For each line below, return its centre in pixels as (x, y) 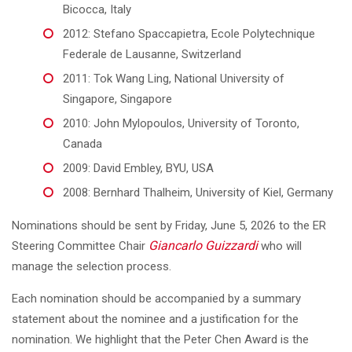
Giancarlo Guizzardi (203, 246)
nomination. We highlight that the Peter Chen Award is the (160, 339)
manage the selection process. (92, 266)
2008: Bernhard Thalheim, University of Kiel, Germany (198, 192)
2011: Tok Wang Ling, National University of (174, 79)
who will (280, 246)
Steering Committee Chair (80, 246)
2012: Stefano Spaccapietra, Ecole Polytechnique (189, 34)
